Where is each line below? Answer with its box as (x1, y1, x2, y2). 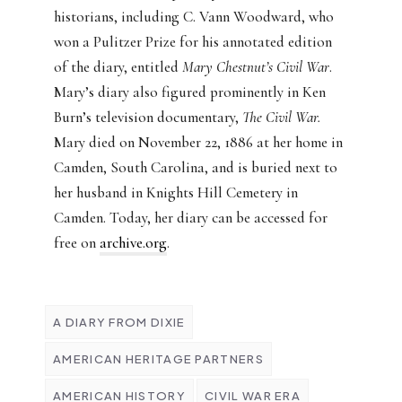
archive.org (100, 233, 167, 253)
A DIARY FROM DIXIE (53, 315, 186, 330)
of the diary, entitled (54, 57, 182, 77)
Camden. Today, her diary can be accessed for (54, 208, 328, 228)
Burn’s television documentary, (54, 108, 242, 127)
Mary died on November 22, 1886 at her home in (54, 133, 343, 153)
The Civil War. (242, 108, 320, 127)
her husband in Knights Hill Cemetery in (54, 183, 298, 203)
